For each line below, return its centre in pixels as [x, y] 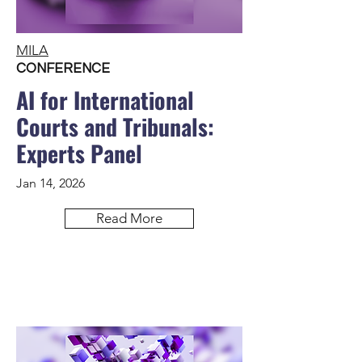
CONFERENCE [63, 69]
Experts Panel [79, 153]
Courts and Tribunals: [115, 126]
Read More [129, 218]
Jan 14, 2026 [51, 183]
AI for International [105, 100]
